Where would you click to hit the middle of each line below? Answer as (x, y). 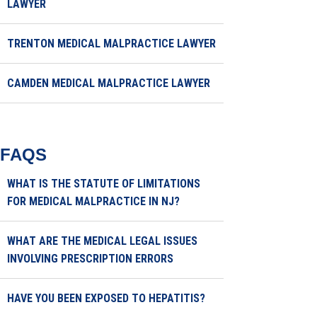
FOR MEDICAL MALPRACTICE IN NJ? (93, 201)
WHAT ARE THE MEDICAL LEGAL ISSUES (102, 241)
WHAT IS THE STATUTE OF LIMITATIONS (104, 184)
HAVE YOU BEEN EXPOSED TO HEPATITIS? (106, 298)
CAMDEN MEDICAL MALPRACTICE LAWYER (109, 83)
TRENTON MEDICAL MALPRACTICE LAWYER (111, 44)
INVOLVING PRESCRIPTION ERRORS (90, 259)
